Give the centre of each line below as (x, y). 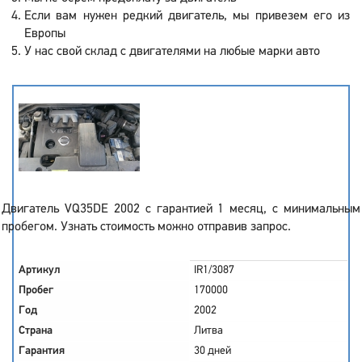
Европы (45, 34)
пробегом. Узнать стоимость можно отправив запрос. (146, 227)
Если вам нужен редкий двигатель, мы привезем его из (187, 16)
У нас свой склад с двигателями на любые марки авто (172, 52)
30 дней (213, 351)
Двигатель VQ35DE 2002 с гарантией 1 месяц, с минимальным (181, 209)
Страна (36, 331)
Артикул (40, 270)
